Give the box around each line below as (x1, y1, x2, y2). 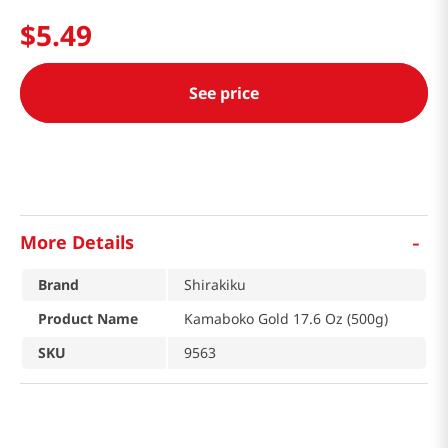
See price (189, 82, 259, 105)
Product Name (38, 309, 138, 329)
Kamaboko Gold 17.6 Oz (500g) (184, 309, 388, 329)
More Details (20, 229, 134, 254)
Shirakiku (184, 275, 246, 295)
